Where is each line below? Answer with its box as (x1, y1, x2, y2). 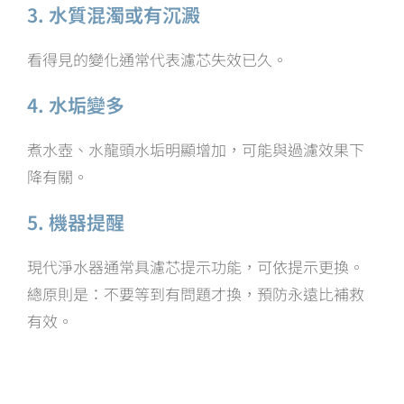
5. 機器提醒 (27, 207, 124, 235)
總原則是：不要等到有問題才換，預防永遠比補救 (27, 281, 364, 305)
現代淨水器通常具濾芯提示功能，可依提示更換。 (27, 254, 364, 278)
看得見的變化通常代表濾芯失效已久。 (27, 47, 288, 70)
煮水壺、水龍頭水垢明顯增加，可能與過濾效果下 (27, 137, 364, 161)
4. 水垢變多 (27, 90, 124, 118)
